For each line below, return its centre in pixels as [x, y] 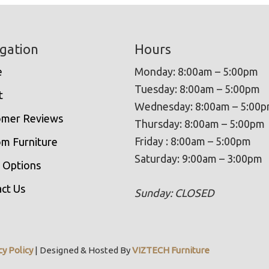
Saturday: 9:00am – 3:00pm [198, 159]
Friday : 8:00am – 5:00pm [193, 141]
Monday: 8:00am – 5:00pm [196, 72]
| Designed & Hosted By [83, 250]
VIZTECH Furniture [171, 250]
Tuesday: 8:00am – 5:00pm [197, 89]
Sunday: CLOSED [174, 193]
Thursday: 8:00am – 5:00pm [200, 124]
